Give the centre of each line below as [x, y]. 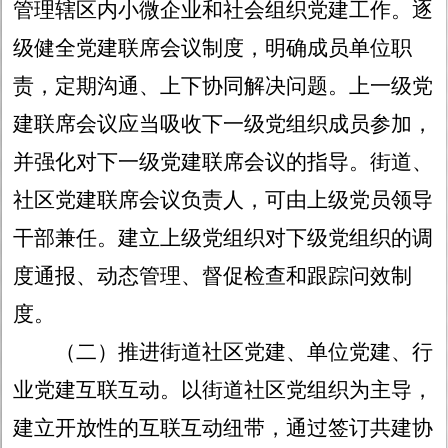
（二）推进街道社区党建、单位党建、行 [244, 352]
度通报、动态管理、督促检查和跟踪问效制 [213, 276]
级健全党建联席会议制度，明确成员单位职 [213, 48]
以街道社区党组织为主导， [307, 390]
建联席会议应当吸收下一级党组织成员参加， [223, 124]
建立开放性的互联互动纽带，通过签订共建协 [223, 428]
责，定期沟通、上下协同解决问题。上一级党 [223, 86]
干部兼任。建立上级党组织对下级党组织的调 [223, 238]
